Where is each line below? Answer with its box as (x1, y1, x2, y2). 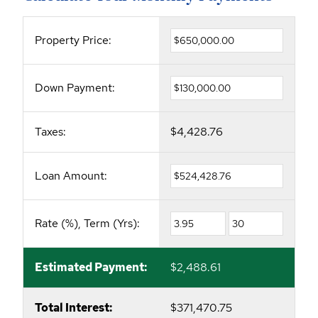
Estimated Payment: (35, 260, 147, 275)
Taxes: (35, 124, 66, 140)
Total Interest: (35, 300, 112, 316)
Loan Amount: (35, 168, 107, 184)
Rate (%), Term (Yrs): (35, 216, 140, 231)
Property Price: (35, 33, 111, 48)
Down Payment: (35, 80, 115, 96)
